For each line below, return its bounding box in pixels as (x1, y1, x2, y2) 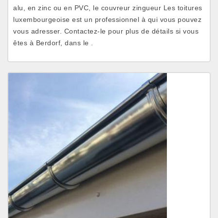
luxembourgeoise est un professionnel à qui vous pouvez (13, 16, 201, 23)
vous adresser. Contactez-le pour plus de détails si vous (13, 27, 199, 35)
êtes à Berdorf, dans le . (13, 39, 93, 47)
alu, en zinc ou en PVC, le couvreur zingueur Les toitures (13, 4, 202, 12)
